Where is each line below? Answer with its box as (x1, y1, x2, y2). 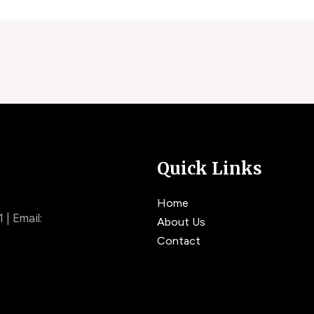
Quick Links (157, 157, 262, 179)
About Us (157, 214, 205, 228)
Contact (157, 233, 200, 247)
